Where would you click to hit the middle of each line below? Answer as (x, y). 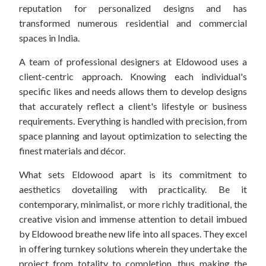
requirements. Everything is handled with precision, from (133, 121)
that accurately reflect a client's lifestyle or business (133, 106)
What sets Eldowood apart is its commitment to (133, 175)
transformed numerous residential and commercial (133, 23)
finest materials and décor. (72, 151)
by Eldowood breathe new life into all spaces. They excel (133, 234)
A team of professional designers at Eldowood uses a (133, 62)
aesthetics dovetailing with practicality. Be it (133, 189)
